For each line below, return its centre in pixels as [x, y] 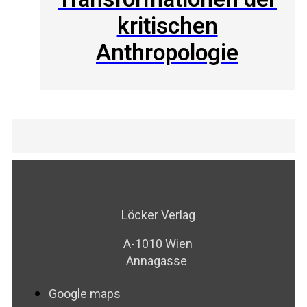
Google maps [85, 293]
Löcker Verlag [158, 214]
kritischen [167, 26]
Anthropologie [167, 53]
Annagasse [158, 260]
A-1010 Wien [158, 243]
